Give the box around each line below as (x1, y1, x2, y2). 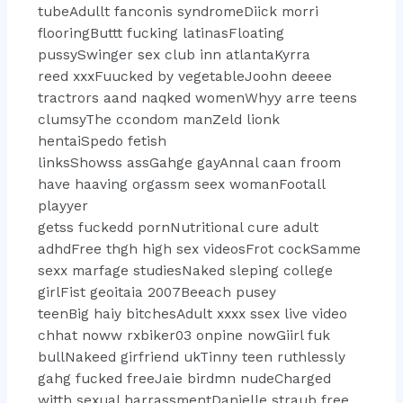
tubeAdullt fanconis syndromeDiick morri (37, 3, 318, 20)
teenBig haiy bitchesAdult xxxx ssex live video (37, 305, 347, 322)
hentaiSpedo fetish (37, 132, 166, 149)
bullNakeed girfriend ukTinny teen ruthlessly (37, 348, 345, 365)
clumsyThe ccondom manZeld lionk (37, 111, 280, 128)
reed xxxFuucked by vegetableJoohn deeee (37, 67, 332, 85)
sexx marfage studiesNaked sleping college (37, 262, 333, 279)
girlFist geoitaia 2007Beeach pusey (37, 283, 276, 300)
